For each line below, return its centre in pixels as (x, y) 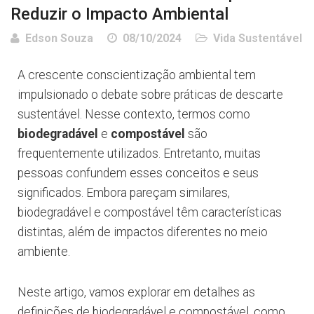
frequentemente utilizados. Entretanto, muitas (139, 154)
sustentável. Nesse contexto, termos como (134, 115)
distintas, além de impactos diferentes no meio (143, 232)
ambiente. (44, 252)
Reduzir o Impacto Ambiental (120, 14)
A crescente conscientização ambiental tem (137, 75)
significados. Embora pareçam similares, (124, 193)
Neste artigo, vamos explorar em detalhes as (136, 293)
